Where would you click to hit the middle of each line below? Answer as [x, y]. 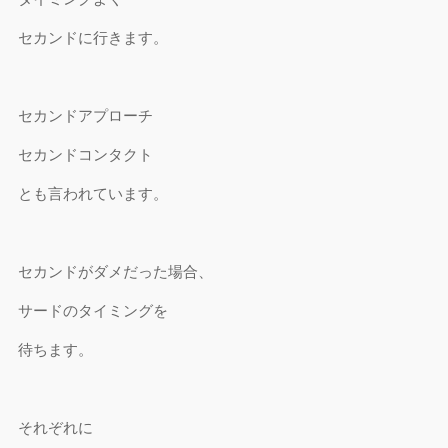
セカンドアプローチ [86, 115]
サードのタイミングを [93, 310]
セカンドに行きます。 [93, 37]
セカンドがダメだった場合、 [116, 271]
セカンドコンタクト [86, 154]
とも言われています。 [93, 193]
